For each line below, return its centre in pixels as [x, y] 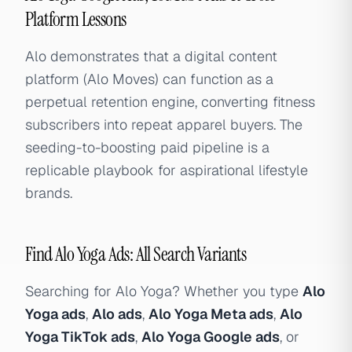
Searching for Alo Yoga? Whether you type [164, 291]
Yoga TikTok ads [80, 337]
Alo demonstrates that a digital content [151, 56]
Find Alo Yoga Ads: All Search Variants [136, 254]
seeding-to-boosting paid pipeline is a [147, 147]
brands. [49, 193]
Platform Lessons [76, 19]
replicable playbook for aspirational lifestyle [167, 170]
